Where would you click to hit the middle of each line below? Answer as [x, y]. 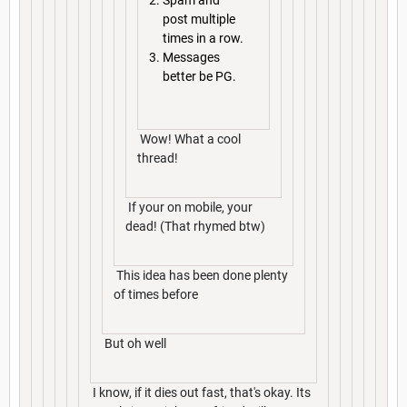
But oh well [134, 343]
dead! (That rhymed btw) [195, 226]
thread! [158, 158]
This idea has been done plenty [201, 275]
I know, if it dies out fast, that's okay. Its [200, 392]
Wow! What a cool [189, 139]
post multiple [199, 20]
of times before [156, 294]
